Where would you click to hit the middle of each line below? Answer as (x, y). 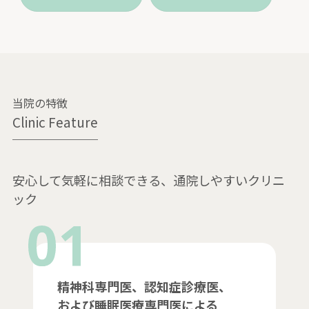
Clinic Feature (55, 122)
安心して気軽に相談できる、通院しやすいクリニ (148, 180)
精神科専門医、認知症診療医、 (144, 287)
